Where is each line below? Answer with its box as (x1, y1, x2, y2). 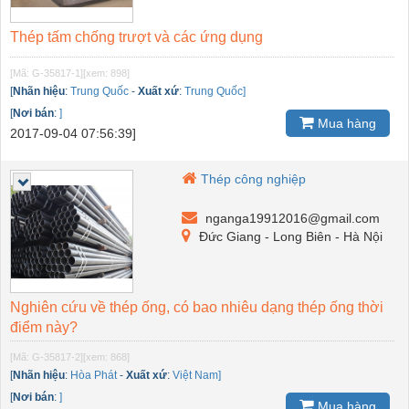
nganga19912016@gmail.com (202, 211, 381, 226)
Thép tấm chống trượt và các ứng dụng (10, 29, 263, 46)
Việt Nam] (173, 369, 221, 383)
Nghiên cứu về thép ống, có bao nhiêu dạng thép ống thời (10, 299, 383, 316)
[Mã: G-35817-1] (10, 68, 83, 79)
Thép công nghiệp (201, 172, 307, 187)
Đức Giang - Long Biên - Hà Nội (195, 229, 383, 245)
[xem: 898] (83, 68, 130, 79)
